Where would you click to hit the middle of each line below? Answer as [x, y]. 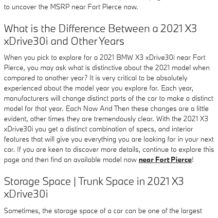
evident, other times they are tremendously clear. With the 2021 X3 [106, 118]
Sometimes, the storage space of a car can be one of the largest [103, 210]
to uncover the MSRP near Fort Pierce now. [71, 6]
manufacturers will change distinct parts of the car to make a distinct [109, 98]
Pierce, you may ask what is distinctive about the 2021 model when [107, 67]
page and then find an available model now [71, 159]
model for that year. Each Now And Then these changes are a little [106, 108]
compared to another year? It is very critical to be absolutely [96, 78]
